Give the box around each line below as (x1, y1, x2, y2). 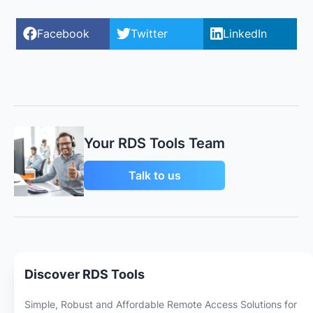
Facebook (37, 26, 89, 41)
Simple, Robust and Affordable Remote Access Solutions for (24, 298, 297, 310)
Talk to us (128, 168, 181, 182)
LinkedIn (222, 26, 267, 41)
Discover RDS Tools (24, 266, 145, 282)
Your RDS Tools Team (84, 134, 225, 152)
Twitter (131, 26, 168, 41)
